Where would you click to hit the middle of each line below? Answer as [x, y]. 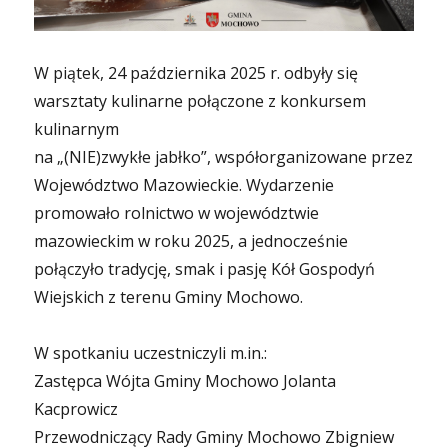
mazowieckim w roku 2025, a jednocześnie [191, 238]
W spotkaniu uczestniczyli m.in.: [151, 350]
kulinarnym [77, 126]
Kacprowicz [76, 406]
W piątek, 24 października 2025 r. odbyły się [196, 70]
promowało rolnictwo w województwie [177, 210]
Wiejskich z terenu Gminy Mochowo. [169, 294]
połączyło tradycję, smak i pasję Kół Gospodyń [205, 266]
